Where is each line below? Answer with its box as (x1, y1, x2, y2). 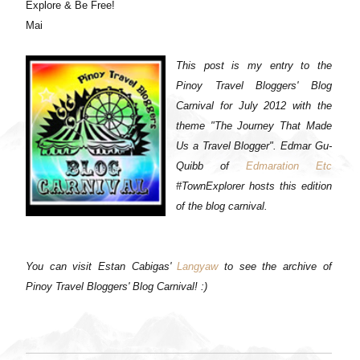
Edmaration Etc (245, 160, 332, 173)
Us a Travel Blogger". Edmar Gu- (176, 140, 332, 153)
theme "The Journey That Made (176, 120, 332, 133)
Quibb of (176, 160, 246, 173)
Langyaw (177, 260, 219, 273)
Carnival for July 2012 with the (176, 100, 332, 112)
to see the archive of (218, 260, 332, 273)
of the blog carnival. (176, 200, 268, 213)
